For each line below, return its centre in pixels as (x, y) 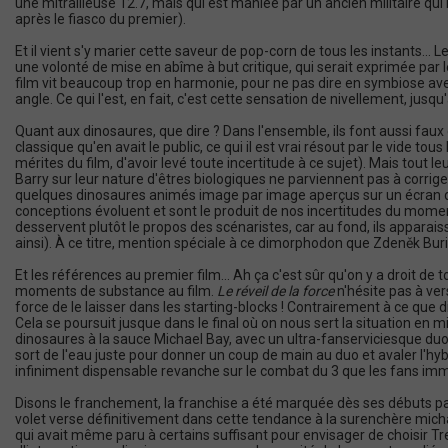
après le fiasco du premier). (100, 19)
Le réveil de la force (275, 291)
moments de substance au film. (116, 291)
